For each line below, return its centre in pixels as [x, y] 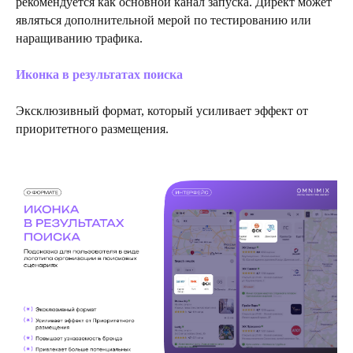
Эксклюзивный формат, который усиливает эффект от [162, 110]
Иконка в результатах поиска [99, 74]
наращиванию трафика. [79, 38]
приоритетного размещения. [92, 128]
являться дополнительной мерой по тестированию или [163, 20]
